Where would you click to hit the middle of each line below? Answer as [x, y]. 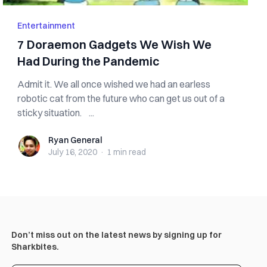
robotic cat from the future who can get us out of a [121, 98]
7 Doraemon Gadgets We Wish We [115, 44]
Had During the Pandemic [89, 61]
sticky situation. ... [56, 113]
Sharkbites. [35, 247]
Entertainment [46, 26]
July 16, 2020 [73, 152]
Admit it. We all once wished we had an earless [114, 84]
